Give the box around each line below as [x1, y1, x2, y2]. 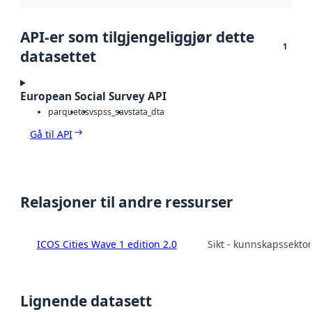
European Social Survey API [20, 88, 166, 104]
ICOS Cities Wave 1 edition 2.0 [36, 237, 177, 251]
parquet [48, 106, 81, 118]
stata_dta [128, 106, 164, 118]
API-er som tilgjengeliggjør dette [20, 26, 254, 47]
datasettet [20, 46, 96, 66]
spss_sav [93, 106, 128, 118]
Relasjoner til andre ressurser [20, 192, 233, 212]
